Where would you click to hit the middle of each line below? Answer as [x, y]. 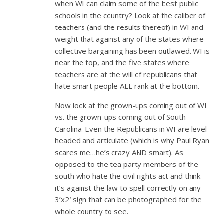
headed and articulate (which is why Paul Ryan [132, 140]
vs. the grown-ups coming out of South [120, 117]
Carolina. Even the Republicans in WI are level [131, 128]
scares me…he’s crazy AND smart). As [119, 152]
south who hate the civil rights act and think [128, 176]
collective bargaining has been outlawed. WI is [132, 50]
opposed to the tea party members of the [127, 164]
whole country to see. [92, 211]
